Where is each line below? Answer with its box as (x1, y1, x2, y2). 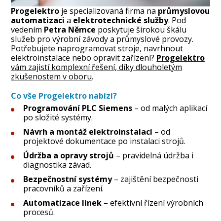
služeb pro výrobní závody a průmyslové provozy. (11, 33, 194, 44)
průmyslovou (158, 5, 210, 16)
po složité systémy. (23, 111, 93, 123)
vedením (11, 24, 44, 35)
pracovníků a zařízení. (23, 183, 104, 194)
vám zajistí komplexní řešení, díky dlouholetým (11, 61, 183, 73)
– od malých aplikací (132, 102, 208, 113)
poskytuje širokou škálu (96, 24, 187, 35)
